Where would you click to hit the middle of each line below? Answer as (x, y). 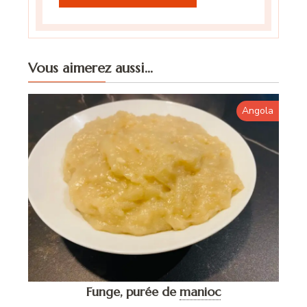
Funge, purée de (131, 291)
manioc (200, 291)
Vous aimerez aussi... (91, 68)
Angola (257, 110)
